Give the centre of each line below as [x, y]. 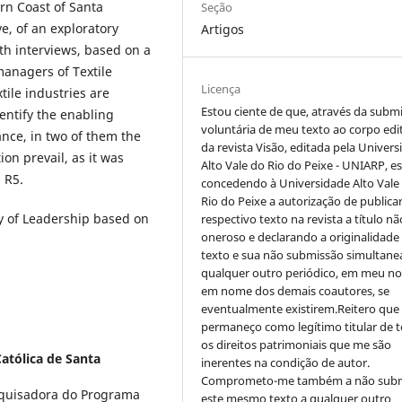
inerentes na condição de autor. [286, 362]
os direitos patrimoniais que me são [297, 344]
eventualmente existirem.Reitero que [301, 308]
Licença [221, 88]
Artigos [223, 29]
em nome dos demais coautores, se [296, 290]
